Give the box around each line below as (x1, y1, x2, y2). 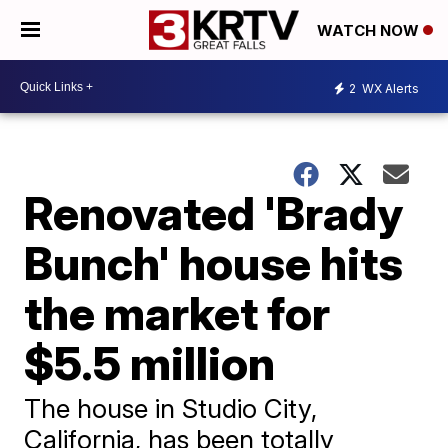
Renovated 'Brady (24, 185, 404, 241)
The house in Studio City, (24, 393, 318, 424)
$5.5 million (24, 335, 276, 391)
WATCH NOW (317, 21, 423, 41)
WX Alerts (359, 80, 419, 96)
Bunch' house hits (24, 235, 404, 291)
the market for (24, 285, 331, 341)
